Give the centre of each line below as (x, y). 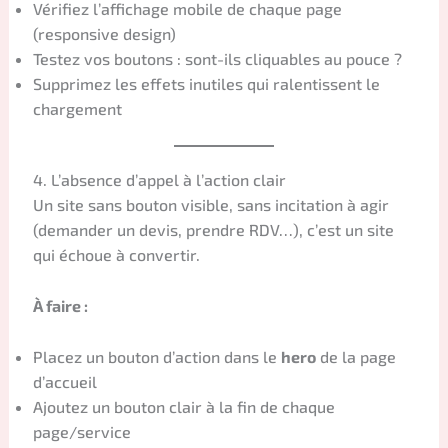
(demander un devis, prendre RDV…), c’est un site (213, 230)
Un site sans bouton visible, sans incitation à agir (210, 205)
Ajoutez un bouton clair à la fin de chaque (183, 406)
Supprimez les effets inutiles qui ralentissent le (206, 84)
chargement (77, 109)
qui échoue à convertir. (116, 255)
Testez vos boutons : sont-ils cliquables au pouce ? (217, 59)
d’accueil (64, 381)
